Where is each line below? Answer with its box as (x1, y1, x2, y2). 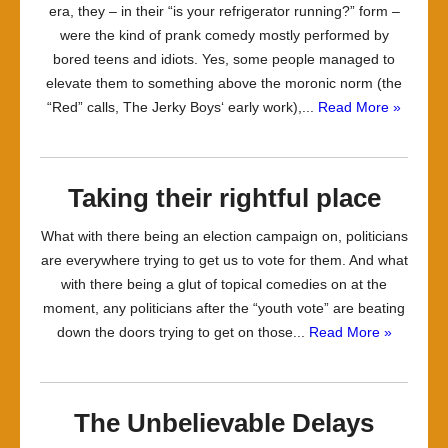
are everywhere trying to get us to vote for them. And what (40, 252, 408, 268)
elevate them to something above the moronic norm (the (46, 75, 402, 91)
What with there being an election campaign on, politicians (40, 228, 408, 244)
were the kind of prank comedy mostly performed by (59, 27, 389, 43)
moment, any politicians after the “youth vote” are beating (43, 300, 405, 316)
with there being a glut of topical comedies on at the (61, 276, 387, 292)
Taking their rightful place (67, 183, 381, 213)
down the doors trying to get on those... (56, 324, 309, 340)
